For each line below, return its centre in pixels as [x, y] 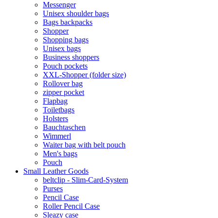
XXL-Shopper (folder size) [84, 75]
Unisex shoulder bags [76, 13]
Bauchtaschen [64, 127]
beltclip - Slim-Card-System [85, 180]
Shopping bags [66, 40]
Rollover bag [63, 83]
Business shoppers [71, 57]
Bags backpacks [68, 22]
